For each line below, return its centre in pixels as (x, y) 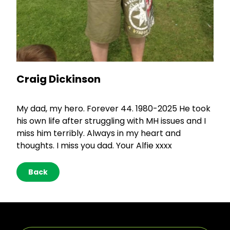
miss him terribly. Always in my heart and (99, 133)
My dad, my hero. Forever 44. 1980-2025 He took (113, 109)
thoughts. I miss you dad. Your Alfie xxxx (94, 146)
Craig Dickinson (59, 79)
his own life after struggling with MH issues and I (111, 121)
